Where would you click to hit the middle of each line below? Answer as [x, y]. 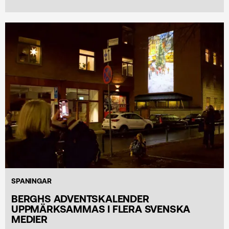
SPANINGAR [31, 181]
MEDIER [29, 219]
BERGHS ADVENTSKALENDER [80, 198]
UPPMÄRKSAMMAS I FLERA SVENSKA [101, 209]
